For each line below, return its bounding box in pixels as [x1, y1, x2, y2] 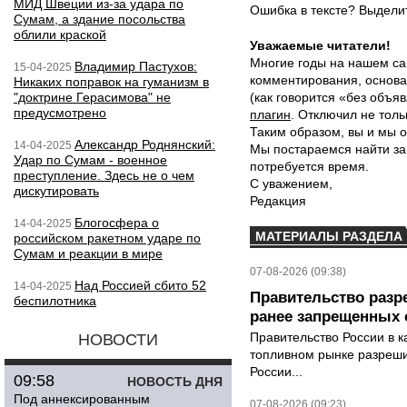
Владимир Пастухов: [74, 59, 197, 74]
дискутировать [14, 184, 99, 198]
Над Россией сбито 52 [74, 278, 206, 293]
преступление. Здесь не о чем [14, 168, 194, 183]
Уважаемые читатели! [250, 38, 391, 53]
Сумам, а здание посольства [14, 12, 185, 26]
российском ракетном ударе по [14, 231, 201, 245]
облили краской [14, 27, 106, 42]
